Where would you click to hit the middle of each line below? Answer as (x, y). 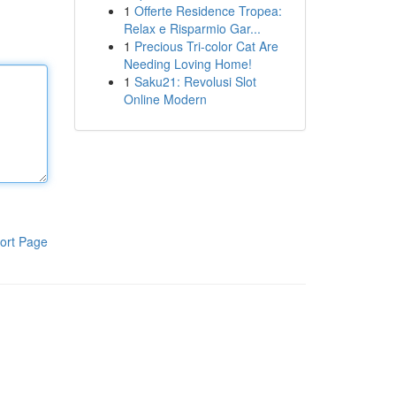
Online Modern (165, 99)
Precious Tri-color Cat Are (206, 46)
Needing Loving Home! (187, 64)
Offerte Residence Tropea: (208, 11)
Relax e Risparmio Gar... (192, 28)
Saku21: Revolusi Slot (195, 81)
